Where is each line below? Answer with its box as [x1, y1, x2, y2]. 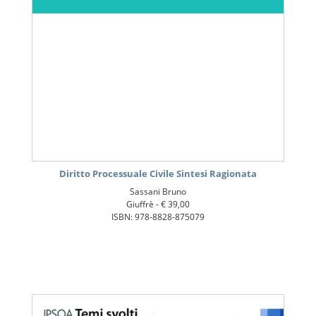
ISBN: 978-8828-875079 [111, 211, 205, 224]
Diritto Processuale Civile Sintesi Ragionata [59, 167, 257, 181]
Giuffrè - [126, 198, 161, 211]
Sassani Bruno [130, 186, 186, 198]
